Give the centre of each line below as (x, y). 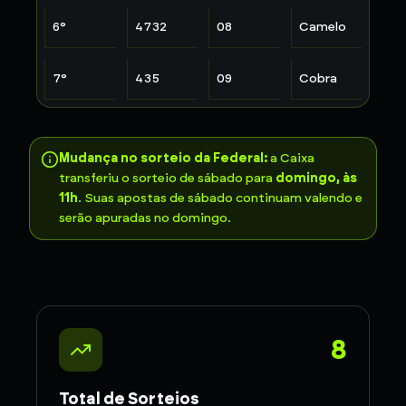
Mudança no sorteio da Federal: (163, 158)
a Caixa (291, 158)
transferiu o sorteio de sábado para (167, 178)
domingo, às (316, 178)
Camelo (322, 27)
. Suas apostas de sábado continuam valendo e (220, 198)
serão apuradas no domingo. (145, 218)
